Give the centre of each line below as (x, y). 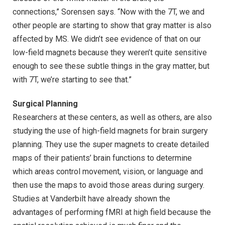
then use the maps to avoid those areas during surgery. (108, 185)
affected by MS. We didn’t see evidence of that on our (107, 39)
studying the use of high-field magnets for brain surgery (110, 131)
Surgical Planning (45, 103)
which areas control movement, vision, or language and (108, 171)
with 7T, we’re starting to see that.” (72, 80)
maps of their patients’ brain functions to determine (102, 158)
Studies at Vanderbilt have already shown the (91, 198)
